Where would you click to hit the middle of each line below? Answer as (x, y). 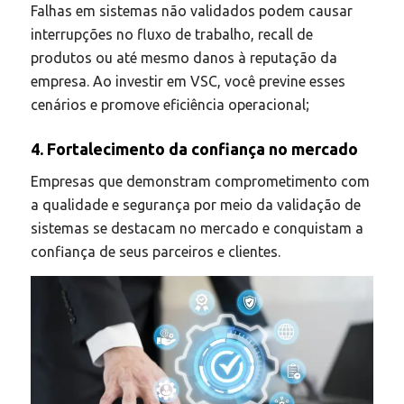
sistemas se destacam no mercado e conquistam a (197, 229)
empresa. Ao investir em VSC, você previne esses (188, 81)
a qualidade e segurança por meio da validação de (195, 205)
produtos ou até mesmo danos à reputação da (184, 57)
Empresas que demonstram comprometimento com (200, 182)
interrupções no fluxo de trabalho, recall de (171, 34)
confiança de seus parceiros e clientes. (155, 252)
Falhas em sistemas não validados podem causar (191, 10)
